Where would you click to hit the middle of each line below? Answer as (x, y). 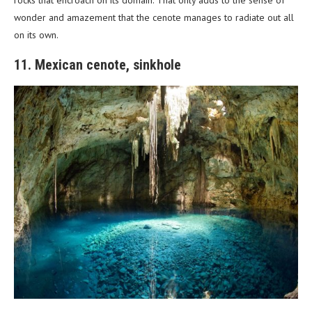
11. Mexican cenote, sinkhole (97, 64)
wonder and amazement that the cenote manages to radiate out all (154, 17)
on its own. (36, 34)
